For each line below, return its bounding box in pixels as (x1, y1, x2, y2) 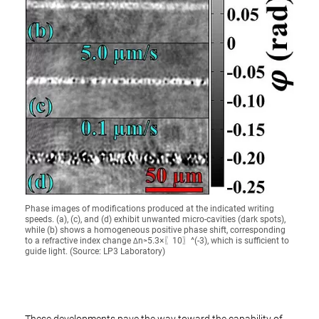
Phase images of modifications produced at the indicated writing (25, 204, 274, 214)
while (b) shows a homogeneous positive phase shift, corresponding (25, 225, 286, 235)
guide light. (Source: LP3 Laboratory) (25, 246, 165, 256)
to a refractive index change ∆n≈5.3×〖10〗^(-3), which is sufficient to (25, 236, 289, 246)
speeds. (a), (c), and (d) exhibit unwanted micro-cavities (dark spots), (25, 214, 286, 224)
